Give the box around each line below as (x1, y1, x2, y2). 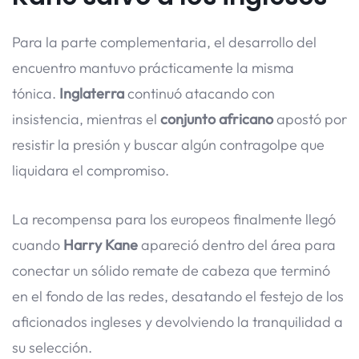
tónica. (12, 83, 59, 103)
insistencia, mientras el (12, 109, 160, 128)
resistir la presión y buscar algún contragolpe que (12, 135, 325, 154)
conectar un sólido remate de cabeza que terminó (12, 260, 330, 280)
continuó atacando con (124, 83, 275, 103)
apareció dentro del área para (138, 235, 336, 254)
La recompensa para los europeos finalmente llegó (12, 209, 336, 228)
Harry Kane (63, 235, 138, 254)
